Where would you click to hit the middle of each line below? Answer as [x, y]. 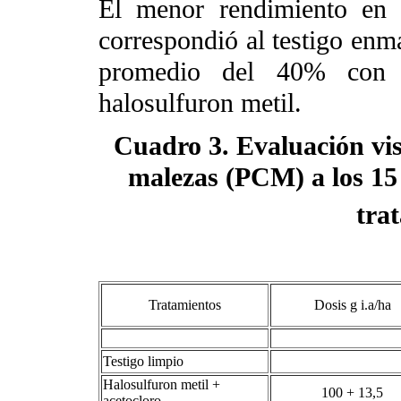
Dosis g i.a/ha [354, 304]
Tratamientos [185, 305]
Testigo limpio [145, 361]
